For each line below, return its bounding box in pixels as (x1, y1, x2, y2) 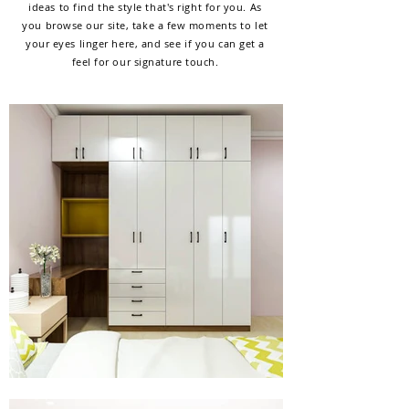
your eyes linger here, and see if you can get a (26, 37, 265, 50)
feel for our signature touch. (71, 55, 219, 68)
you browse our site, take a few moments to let (22, 18, 268, 32)
